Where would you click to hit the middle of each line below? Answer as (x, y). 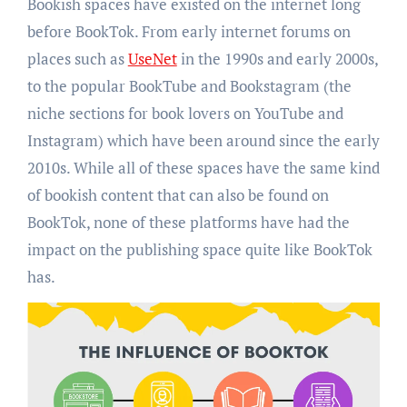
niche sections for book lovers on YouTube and (185, 113)
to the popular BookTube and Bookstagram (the (189, 85)
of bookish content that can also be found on (178, 194)
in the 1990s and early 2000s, (277, 58)
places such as (77, 58)
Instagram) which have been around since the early (203, 140)
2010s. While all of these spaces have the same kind (203, 167)
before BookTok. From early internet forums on (189, 31)
